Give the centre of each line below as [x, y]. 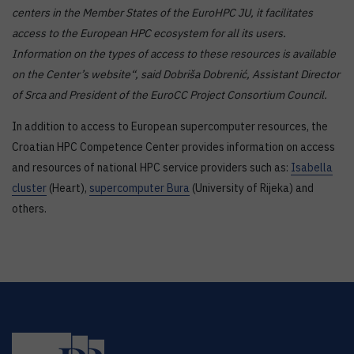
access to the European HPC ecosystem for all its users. [149, 34]
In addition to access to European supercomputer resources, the [170, 127]
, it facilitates [282, 13]
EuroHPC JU [221, 13]
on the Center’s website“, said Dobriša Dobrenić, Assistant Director [176, 75]
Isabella [312, 168]
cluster [29, 188]
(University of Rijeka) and [252, 188]
